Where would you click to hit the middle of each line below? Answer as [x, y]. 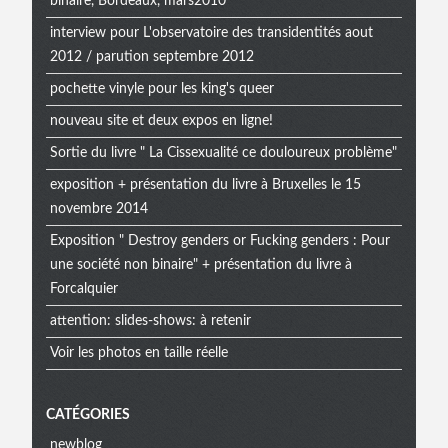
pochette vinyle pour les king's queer [161, 89]
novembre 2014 [98, 209]
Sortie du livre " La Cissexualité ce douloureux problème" [223, 153]
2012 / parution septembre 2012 [151, 57]
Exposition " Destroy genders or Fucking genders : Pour [219, 241]
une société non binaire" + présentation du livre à [200, 265]
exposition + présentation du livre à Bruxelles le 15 [205, 185]
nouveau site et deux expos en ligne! [161, 121]
